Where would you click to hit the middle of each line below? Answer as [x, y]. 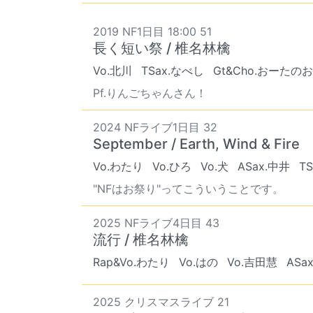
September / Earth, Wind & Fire [196, 144]
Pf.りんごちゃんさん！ [150, 93]
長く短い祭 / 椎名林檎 [162, 49]
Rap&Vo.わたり [131, 262]
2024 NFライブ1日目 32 [155, 128]
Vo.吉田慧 [252, 262]
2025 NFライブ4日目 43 [156, 223]
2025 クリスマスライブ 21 [161, 302]
